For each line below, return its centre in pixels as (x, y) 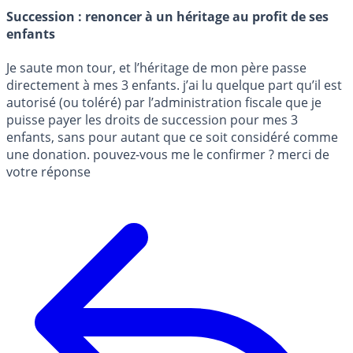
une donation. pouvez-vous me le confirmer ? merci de (168, 155)
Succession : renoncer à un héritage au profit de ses (167, 16)
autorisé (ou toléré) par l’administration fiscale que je (164, 103)
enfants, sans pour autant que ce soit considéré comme (172, 137)
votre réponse (48, 172)
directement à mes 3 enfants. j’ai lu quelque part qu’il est (174, 85)
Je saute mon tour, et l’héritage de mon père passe (156, 68)
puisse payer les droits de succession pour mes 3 (152, 120)
